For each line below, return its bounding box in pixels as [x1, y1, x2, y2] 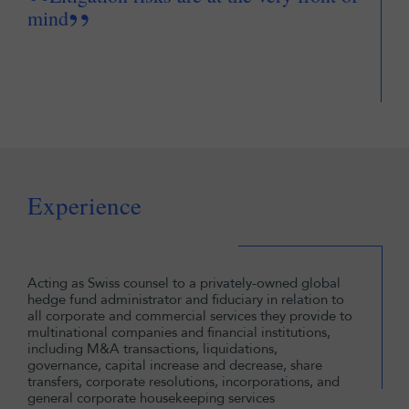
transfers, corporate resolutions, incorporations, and [27, 372, 340, 391]
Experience [27, 189, 142, 222]
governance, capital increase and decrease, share [27, 356, 322, 374]
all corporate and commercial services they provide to [27, 307, 352, 325]
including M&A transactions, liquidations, [27, 340, 278, 358]
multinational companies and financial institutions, [27, 323, 330, 341]
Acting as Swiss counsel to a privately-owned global [27, 274, 341, 292]
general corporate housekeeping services [27, 389, 275, 407]
